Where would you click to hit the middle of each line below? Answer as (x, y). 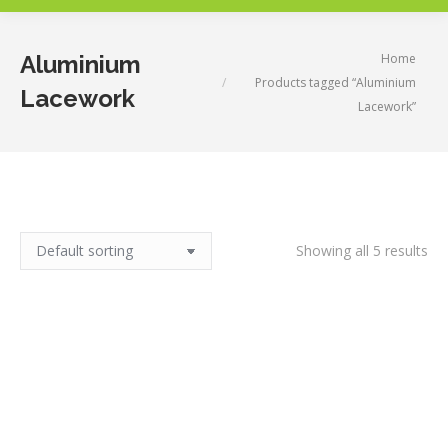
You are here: (244, 57)
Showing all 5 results (362, 250)
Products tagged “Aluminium (335, 82)
